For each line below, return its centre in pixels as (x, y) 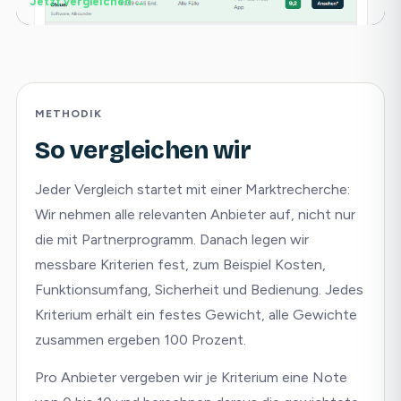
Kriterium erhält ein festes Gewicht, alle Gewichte (196, 315)
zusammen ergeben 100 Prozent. (141, 340)
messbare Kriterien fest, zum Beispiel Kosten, (180, 264)
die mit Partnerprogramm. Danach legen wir (172, 239)
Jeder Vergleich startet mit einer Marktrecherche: (192, 189)
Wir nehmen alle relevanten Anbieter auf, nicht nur (195, 214)
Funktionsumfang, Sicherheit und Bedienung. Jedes (199, 290)
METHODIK (68, 114)
